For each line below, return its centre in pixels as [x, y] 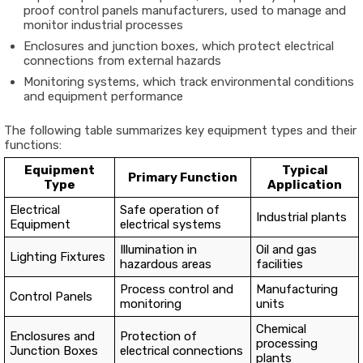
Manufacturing [297, 289]
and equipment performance [103, 96]
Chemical [281, 329]
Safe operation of [170, 210]
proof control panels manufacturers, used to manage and [185, 11]
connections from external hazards [122, 61]
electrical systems [171, 224]
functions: [33, 145]
